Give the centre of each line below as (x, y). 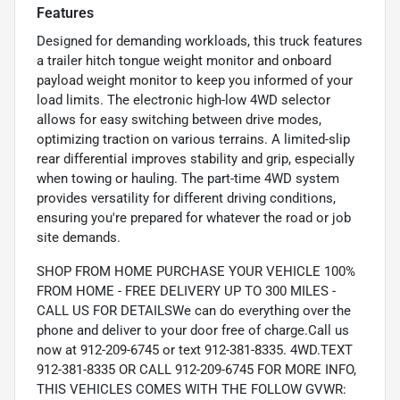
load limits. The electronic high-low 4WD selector (183, 100)
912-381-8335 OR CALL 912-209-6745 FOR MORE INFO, (196, 370)
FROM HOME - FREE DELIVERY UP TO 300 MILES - (186, 292)
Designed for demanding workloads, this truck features (200, 42)
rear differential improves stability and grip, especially (196, 159)
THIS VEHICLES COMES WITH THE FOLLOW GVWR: (192, 390)
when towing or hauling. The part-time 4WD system (188, 179)
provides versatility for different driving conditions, (186, 199)
